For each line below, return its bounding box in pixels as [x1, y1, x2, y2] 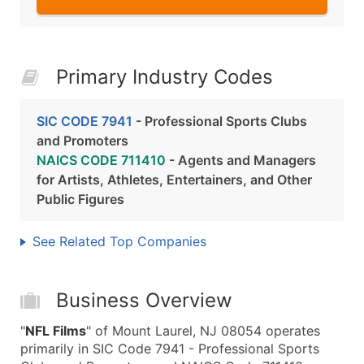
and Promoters [37, 132, 128, 149]
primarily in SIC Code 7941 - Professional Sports [20, 340, 319, 357]
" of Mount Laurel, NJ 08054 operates [86, 323, 320, 339]
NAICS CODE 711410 [37, 152, 166, 168]
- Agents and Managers [166, 152, 316, 168]
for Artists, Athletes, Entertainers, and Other [37, 171, 312, 188]
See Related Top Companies [32, 233, 206, 249]
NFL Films [25, 323, 86, 339]
